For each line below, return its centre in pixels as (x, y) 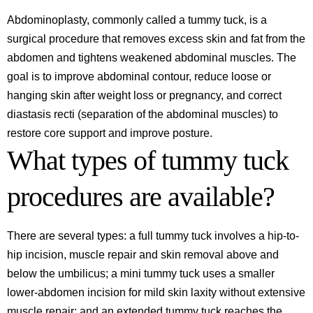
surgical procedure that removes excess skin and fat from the (156, 39)
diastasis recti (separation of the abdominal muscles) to (143, 114)
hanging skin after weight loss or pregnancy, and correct (144, 95)
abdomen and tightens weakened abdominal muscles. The (152, 58)
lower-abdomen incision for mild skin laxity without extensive (156, 292)
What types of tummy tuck (148, 160)
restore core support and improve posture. (110, 133)
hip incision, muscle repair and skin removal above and (143, 255)
